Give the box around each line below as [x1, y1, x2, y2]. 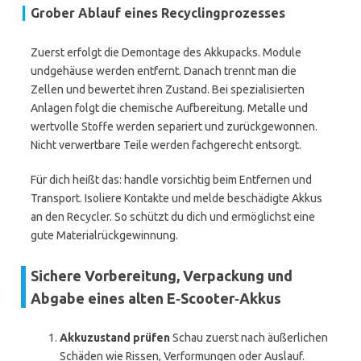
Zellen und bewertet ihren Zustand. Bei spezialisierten [31, 83, 305, 96]
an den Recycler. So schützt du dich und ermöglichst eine [31, 210, 315, 223]
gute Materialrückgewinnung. [31, 229, 178, 242]
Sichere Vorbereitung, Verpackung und [31, 268, 293, 284]
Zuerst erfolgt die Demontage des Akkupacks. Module [31, 46, 301, 59]
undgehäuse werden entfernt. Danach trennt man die [31, 64, 297, 77]
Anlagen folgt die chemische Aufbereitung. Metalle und [31, 102, 308, 114]
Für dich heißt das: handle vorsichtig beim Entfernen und [31, 173, 312, 186]
